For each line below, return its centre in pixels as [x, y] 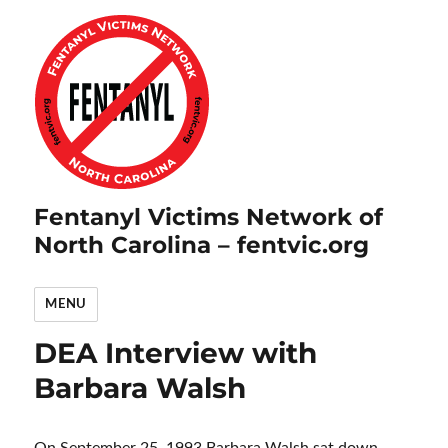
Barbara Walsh [140, 388]
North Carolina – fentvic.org [202, 245]
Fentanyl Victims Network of [209, 217]
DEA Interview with [176, 353]
